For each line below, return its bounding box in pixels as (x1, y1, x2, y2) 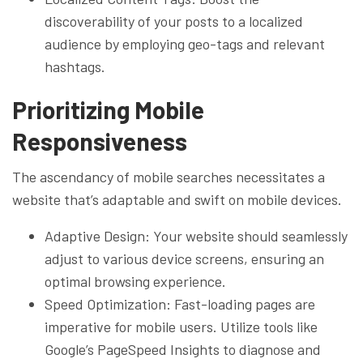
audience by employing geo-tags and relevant (45, 34, 325, 53)
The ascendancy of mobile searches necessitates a (12, 167, 325, 186)
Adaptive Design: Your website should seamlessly (45, 226, 348, 245)
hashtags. (45, 57, 105, 75)
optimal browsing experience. (45, 271, 226, 290)
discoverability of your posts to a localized (45, 11, 303, 30)
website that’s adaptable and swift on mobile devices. (12, 190, 342, 208)
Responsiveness (12, 126, 187, 156)
